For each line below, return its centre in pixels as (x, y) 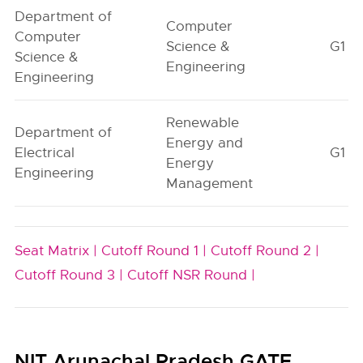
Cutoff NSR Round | (192, 275)
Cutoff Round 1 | (154, 251)
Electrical (45, 153)
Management (210, 184)
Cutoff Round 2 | (265, 251)
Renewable (203, 123)
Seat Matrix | (56, 251)
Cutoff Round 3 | (69, 275)
